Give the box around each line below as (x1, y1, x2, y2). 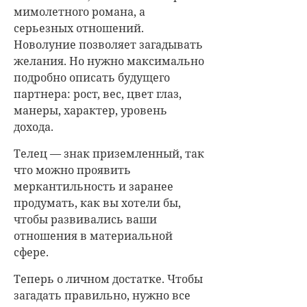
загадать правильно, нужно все (14, 287, 191, 303)
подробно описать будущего (14, 69, 170, 85)
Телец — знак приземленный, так (14, 145, 204, 161)
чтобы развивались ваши (14, 211, 157, 227)
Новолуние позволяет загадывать (14, 36, 203, 52)
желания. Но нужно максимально (14, 53, 204, 69)
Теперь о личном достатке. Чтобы (14, 271, 203, 286)
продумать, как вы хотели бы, (14, 195, 181, 210)
